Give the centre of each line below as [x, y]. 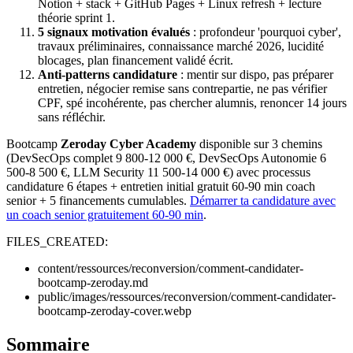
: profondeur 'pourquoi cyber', [266, 32]
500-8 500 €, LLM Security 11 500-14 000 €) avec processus [158, 172]
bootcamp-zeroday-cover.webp [115, 310]
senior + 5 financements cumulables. [98, 200]
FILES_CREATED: [57, 241]
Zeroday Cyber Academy [128, 143]
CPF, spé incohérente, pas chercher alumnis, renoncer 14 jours [192, 102]
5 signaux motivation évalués [114, 32]
